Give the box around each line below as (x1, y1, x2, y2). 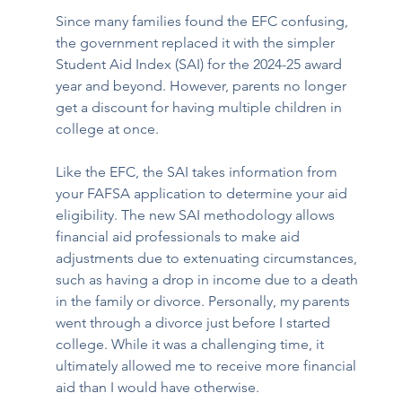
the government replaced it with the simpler (56, 34, 339, 52)
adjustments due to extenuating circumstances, (56, 249, 362, 267)
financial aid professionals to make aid (56, 228, 304, 246)
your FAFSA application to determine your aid (56, 185, 352, 203)
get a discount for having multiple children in (56, 99, 346, 117)
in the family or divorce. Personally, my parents (56, 293, 354, 310)
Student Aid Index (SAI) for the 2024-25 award (56, 56, 346, 74)
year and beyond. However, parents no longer (56, 77, 351, 95)
